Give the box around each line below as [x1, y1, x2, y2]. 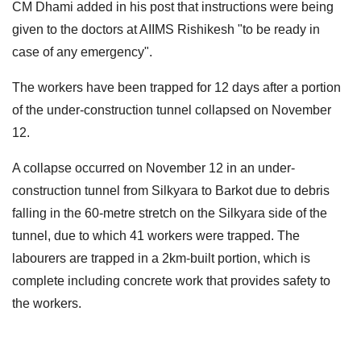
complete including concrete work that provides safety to [12, 273, 330, 288]
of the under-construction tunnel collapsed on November [12, 102, 331, 117]
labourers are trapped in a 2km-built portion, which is [12, 251, 310, 265]
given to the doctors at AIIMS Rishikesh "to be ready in [12, 22, 320, 36]
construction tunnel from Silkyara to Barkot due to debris [12, 183, 330, 197]
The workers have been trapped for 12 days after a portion [12, 80, 341, 94]
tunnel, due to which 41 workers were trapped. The [12, 228, 300, 243]
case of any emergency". [12, 44, 152, 59]
